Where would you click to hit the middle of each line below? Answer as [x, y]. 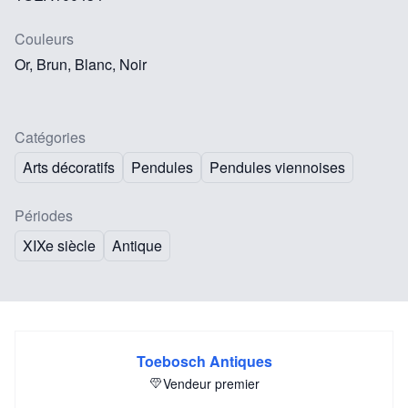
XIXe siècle [59, 245]
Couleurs [44, 38]
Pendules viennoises [277, 167]
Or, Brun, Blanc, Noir [81, 64]
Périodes [44, 215]
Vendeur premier [211, 383]
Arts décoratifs [69, 167]
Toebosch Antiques [204, 361]
